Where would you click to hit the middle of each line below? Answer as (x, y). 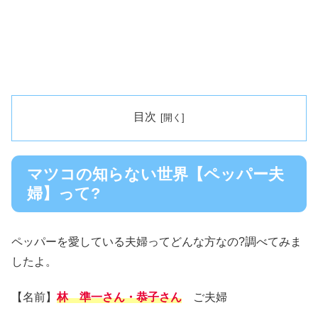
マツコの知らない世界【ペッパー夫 (155, 174)
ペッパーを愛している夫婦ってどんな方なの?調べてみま (157, 241)
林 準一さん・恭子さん (119, 297)
